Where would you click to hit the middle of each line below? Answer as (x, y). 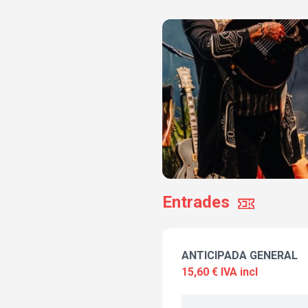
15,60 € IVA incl (220, 272)
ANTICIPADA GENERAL (240, 256)
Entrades (196, 202)
